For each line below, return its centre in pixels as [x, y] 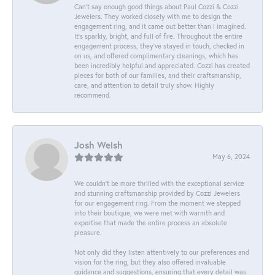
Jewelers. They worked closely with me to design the [153, 16]
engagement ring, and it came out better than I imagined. [160, 26]
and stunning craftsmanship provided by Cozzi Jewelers [157, 193]
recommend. [93, 95]
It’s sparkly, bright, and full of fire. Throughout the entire [158, 36]
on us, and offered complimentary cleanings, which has [156, 55]
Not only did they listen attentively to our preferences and [162, 252]
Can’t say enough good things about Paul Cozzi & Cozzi [157, 6]
